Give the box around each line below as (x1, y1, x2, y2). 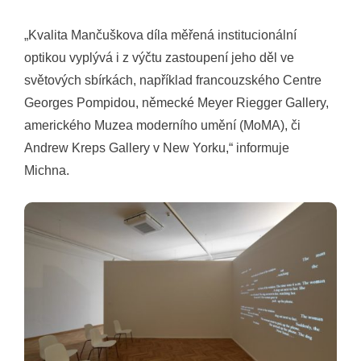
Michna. (24, 164, 69, 177)
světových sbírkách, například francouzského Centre (24, 73, 322, 87)
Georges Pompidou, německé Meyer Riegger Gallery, (24, 96, 329, 110)
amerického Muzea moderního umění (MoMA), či (24, 118, 301, 132)
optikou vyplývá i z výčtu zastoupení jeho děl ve (24, 51, 294, 64)
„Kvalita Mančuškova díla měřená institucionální (24, 28, 297, 42)
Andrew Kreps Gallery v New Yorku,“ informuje (24, 141, 289, 155)
